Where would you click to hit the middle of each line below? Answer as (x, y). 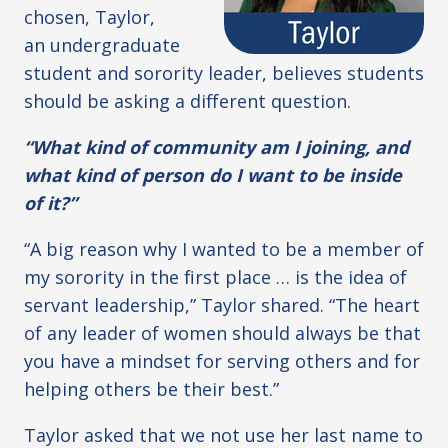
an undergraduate (102, 45)
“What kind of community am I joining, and (216, 147)
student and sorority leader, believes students (224, 73)
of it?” (50, 203)
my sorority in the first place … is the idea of (215, 277)
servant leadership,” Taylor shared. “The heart (222, 305)
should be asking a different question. (187, 101)
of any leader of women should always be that (222, 333)
